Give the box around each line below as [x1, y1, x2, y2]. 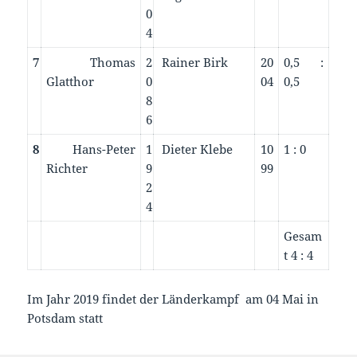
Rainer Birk [159, 53, 229, 70]
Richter [46, 159, 88, 176]
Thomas [46, 53, 136, 70]
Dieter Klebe [159, 140, 233, 157]
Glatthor [46, 73, 95, 89]
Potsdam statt [27, 309, 104, 326]
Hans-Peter [46, 140, 136, 157]
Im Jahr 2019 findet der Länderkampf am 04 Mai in [27, 290, 320, 307]
